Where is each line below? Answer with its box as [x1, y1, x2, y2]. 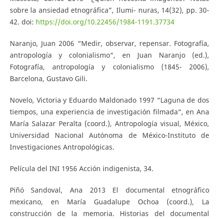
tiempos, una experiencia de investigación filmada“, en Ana [9, 107, 210, 116]
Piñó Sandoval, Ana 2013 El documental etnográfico [9, 185, 210, 195]
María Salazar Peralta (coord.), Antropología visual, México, [9, 118, 210, 128]
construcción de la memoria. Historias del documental [9, 208, 210, 218]
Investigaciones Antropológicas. [9, 142, 114, 152]
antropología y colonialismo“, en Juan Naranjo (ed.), [9, 50, 210, 60]
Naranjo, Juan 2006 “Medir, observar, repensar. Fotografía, [9, 38, 210, 48]
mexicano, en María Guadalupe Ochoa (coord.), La [9, 197, 210, 206]
